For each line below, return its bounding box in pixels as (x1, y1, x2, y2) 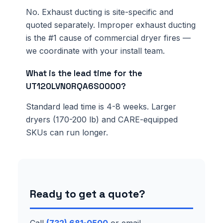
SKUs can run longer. (26, 127, 108, 137)
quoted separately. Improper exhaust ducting (26, 19, 196, 30)
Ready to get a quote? (30, 187, 145, 201)
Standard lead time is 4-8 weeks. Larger (26, 101, 176, 111)
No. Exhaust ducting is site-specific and (26, 6, 173, 17)
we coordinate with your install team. (26, 45, 165, 56)
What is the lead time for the (26, 67, 142, 79)
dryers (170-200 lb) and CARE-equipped (26, 114, 178, 124)
